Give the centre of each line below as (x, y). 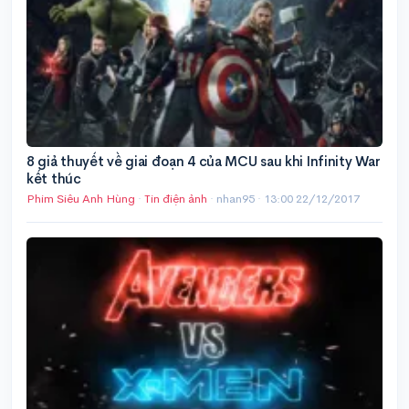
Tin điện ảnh (176, 198)
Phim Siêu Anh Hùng (81, 198)
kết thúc (54, 178)
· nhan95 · (236, 198)
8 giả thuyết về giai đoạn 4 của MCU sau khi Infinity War (204, 161)
